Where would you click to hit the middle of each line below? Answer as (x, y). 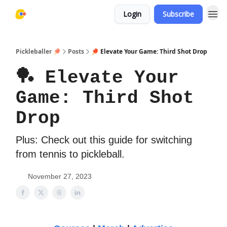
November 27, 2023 (60, 176)
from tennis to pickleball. (70, 154)
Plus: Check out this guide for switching (104, 140)
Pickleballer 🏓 (38, 51)
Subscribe (178, 14)
